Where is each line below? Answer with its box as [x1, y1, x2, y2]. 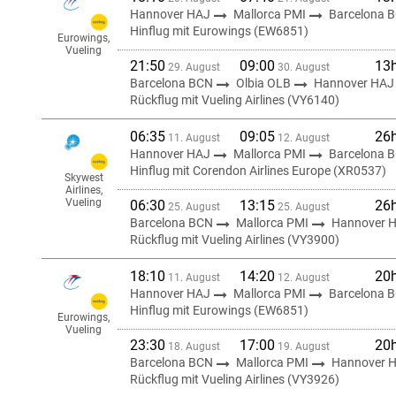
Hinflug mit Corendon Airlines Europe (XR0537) [130, 164, 386, 178]
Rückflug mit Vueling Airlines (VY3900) [130, 232, 339, 247]
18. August [165, 340, 220, 353]
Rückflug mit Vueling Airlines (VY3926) [130, 372, 339, 386]
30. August [275, 61, 330, 73]
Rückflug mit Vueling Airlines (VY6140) [130, 93, 339, 107]
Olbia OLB [236, 76, 293, 90]
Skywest [64, 171, 103, 184]
